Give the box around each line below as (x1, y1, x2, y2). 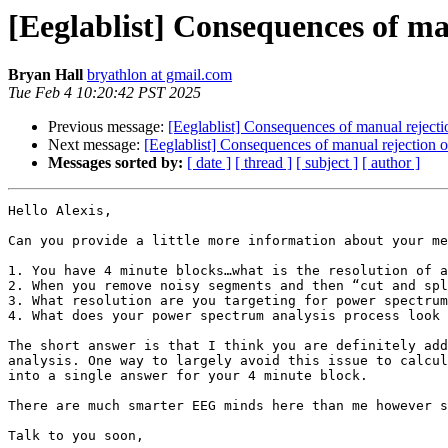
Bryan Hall (8, 66, 83, 84)
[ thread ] (235, 154, 292, 172)
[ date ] (187, 154, 231, 172)
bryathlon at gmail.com (87, 66, 232, 84)
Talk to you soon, (8, 428, 144, 444)
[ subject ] (296, 154, 358, 172)
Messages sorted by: (48, 154, 183, 172)
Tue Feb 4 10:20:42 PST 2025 (8, 84, 201, 102)
